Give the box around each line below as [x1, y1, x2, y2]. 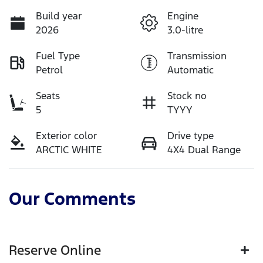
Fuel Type [36, 49, 80, 62]
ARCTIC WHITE [36, 143, 102, 156]
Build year [36, 9, 82, 22]
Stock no [167, 89, 207, 102]
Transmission [167, 49, 227, 62]
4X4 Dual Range [167, 143, 241, 156]
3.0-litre [167, 23, 203, 36]
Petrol [36, 63, 63, 76]
